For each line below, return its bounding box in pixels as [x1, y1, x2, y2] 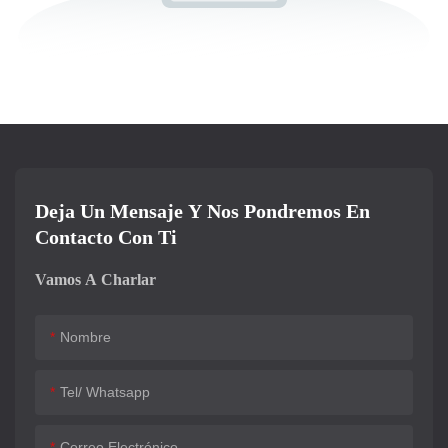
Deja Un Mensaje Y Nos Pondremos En [35, 199, 370, 224]
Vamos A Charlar [35, 270, 156, 290]
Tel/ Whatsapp [60, 384, 150, 401]
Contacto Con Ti [35, 225, 177, 250]
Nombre [60, 329, 111, 346]
